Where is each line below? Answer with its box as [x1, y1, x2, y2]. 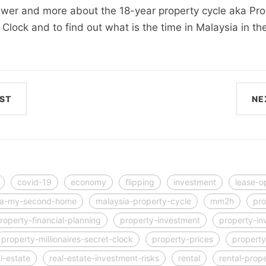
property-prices [152, 234, 213, 244]
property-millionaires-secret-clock [1, 234, 133, 244]
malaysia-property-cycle [96, 196, 191, 206]
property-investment [120, 215, 200, 225]
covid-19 [17, 177, 52, 187]
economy [71, 177, 106, 187]
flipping [125, 177, 154, 187]
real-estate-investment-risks [49, 253, 159, 263]
